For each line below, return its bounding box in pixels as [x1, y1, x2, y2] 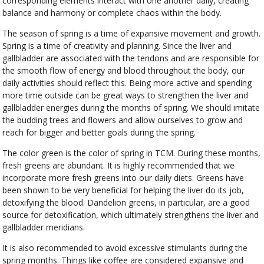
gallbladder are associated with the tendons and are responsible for [2, 52, 260, 64]
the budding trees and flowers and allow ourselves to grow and [2, 114, 243, 126]
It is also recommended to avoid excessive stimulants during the [2, 242, 248, 254]
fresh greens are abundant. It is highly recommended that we [2, 160, 235, 171]
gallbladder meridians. [2, 222, 85, 233]
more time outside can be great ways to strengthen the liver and [2, 90, 249, 101]
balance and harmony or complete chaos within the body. [2, 7, 222, 19]
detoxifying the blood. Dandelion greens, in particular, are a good [2, 197, 250, 209]
